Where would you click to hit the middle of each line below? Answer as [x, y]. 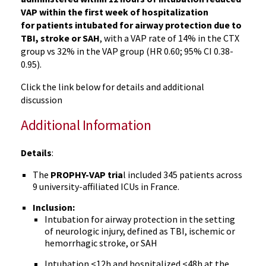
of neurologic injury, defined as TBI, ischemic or [140, 231]
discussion [42, 100]
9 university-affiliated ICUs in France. [106, 186]
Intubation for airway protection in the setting [140, 219]
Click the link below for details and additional [113, 87]
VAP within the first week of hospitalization [115, 12]
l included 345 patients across [183, 175]
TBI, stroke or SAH [60, 38]
